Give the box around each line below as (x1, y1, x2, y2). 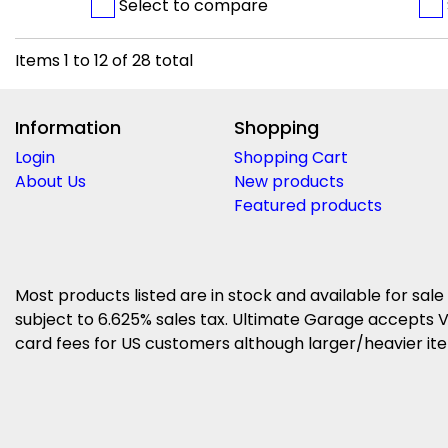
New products (233, 170, 344, 194)
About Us (15, 170, 86, 194)
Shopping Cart (233, 146, 348, 170)
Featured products (233, 194, 382, 218)
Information (15, 115, 121, 141)
